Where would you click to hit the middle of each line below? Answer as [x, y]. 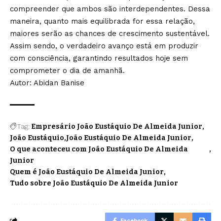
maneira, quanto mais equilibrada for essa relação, [102, 21]
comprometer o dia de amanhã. [67, 71]
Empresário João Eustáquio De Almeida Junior [117, 127]
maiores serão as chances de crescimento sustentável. [110, 34]
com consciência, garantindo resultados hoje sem [99, 58]
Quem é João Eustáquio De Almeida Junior [87, 172]
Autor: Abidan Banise [47, 83]
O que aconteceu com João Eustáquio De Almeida [99, 149]
